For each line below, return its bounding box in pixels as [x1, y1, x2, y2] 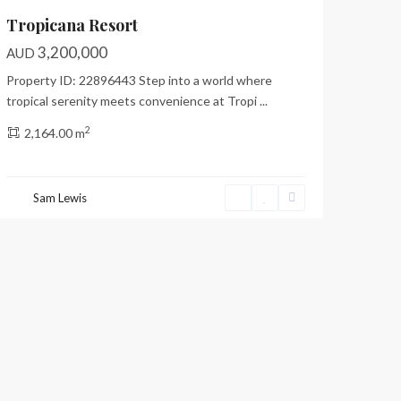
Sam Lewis [33, 191, 87, 205]
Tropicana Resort [6, 14, 138, 37]
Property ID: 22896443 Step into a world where [6, 73, 272, 89]
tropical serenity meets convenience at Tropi [6, 93, 260, 109]
